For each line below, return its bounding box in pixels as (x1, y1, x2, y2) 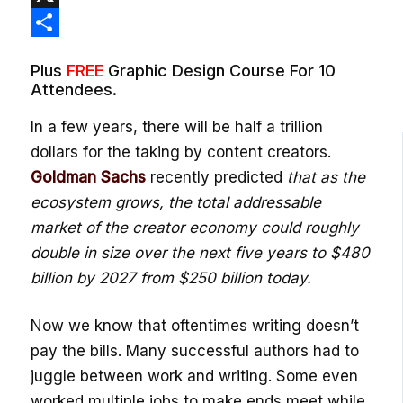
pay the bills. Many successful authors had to (31, 342, 360, 361)
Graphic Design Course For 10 (103, 60, 336, 80)
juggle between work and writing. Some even (31, 367, 359, 386)
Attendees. (31, 79, 118, 99)
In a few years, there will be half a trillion (31, 117, 324, 136)
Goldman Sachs (31, 167, 147, 186)
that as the (287, 167, 366, 186)
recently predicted (146, 167, 288, 186)
